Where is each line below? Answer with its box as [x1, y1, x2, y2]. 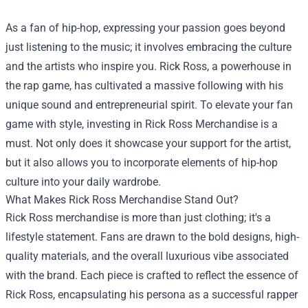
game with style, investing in [5, 118, 145, 131]
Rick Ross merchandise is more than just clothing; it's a [5, 211, 271, 224]
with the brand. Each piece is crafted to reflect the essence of [5, 269, 298, 282]
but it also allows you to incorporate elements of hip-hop [5, 156, 278, 169]
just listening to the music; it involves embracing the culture [5, 41, 291, 54]
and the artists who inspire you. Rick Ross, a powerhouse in [5, 60, 291, 73]
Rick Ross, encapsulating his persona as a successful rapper [5, 288, 298, 301]
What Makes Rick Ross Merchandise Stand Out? [5, 193, 239, 206]
